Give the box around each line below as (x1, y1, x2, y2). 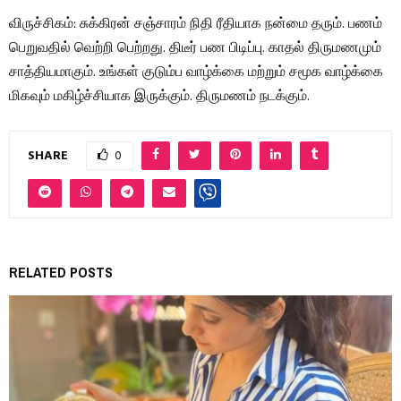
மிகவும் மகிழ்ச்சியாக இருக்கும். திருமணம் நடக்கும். (9, 85, 310, 109)
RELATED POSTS (9, 262, 113, 283)
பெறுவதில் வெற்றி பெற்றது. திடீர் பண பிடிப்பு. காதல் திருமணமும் (9, 37, 381, 61)
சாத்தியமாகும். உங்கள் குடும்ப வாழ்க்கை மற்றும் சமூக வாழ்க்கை (9, 61, 383, 85)
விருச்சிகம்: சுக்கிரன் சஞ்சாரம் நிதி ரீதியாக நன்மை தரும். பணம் (9, 13, 382, 37)
